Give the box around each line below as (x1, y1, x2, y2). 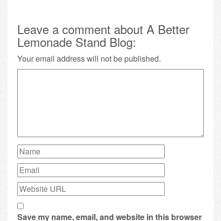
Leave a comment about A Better (17, 20, 189, 37)
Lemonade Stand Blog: (17, 33, 136, 50)
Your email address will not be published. (17, 52, 161, 64)
